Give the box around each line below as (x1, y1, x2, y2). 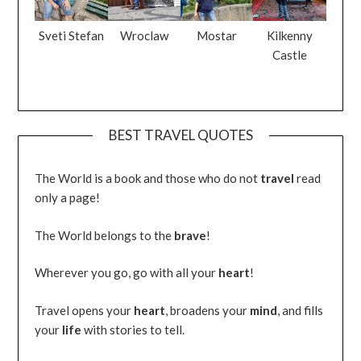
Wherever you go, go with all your (35, 265, 219, 280)
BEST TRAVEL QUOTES (108, 127, 253, 144)
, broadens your (165, 302, 251, 317)
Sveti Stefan (39, 27, 105, 43)
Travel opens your (35, 302, 135, 317)
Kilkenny (266, 27, 313, 43)
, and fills (277, 302, 324, 317)
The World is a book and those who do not (35, 171, 261, 186)
